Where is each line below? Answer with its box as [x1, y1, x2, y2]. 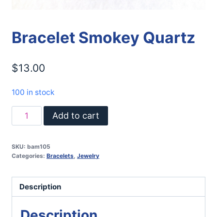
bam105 [27, 143, 50, 151]
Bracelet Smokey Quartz [12, 28, 195, 47]
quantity [11, 146, 43, 156]
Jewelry [77, 152, 99, 160]
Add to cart [52, 110, 99, 121]
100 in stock [12, 88, 55, 97]
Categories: [12, 152, 46, 160]
